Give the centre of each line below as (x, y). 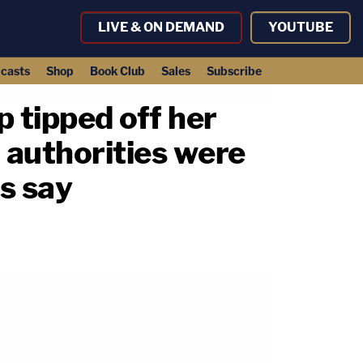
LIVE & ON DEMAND (161, 27)
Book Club (117, 71)
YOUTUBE (301, 27)
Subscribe (234, 71)
